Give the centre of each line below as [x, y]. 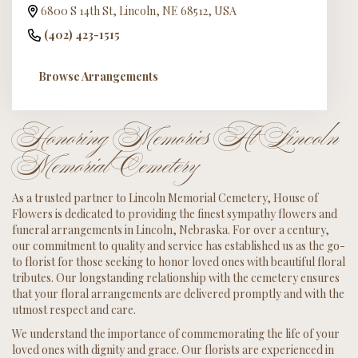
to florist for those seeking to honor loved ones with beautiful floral [179, 262]
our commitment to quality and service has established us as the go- [179, 246]
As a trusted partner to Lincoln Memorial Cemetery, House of [165, 198]
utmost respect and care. [74, 310]
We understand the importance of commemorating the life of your [176, 334]
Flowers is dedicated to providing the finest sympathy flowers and [175, 214]
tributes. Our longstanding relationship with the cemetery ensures [176, 278]
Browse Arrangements [98, 77]
